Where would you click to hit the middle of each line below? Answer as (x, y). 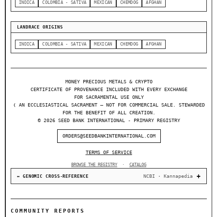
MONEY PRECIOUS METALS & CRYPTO (109, 82)
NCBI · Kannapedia (168, 176)
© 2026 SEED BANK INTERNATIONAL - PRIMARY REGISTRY (109, 121)
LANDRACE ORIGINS (40, 27)
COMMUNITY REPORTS (48, 211)
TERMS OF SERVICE (109, 153)
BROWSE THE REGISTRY (94, 165)
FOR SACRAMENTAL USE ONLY (109, 97)
